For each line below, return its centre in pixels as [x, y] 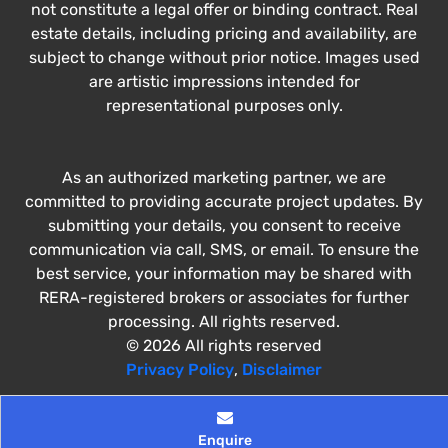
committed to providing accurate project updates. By [224, 202]
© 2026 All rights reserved [224, 346]
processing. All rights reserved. [224, 322]
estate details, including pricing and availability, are [224, 34]
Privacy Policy [180, 370]
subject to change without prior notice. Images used [224, 58]
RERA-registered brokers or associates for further [224, 298]
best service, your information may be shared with [224, 274]
